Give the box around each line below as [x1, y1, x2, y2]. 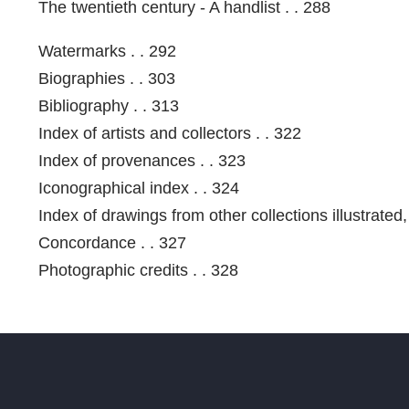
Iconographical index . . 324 [38, 178, 239, 197]
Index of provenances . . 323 [38, 151, 246, 170]
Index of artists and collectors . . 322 [38, 123, 301, 142]
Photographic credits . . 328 [38, 260, 238, 279]
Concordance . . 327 [38, 233, 186, 252]
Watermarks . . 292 [38, 41, 176, 60]
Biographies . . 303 [38, 68, 175, 88]
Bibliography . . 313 [38, 96, 179, 115]
